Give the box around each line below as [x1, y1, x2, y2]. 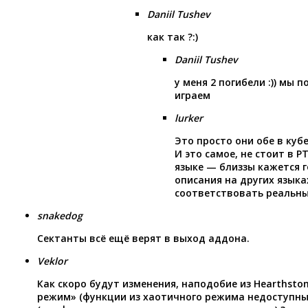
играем [175, 88, 210, 102]
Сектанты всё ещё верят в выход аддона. [37, 231, 250, 245]
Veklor [37, 254, 67, 267]
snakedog [37, 208, 82, 222]
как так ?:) [147, 30, 198, 43]
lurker [175, 111, 203, 124]
